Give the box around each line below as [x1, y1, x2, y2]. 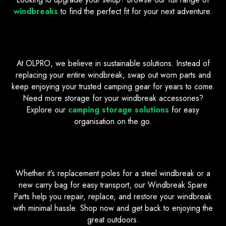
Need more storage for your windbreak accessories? [23, 92, 203, 104]
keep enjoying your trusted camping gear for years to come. [11, 81, 215, 93]
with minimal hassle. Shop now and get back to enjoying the [13, 202, 213, 214]
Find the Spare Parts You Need [21, 143, 205, 162]
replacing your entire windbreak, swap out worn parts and [15, 69, 211, 81]
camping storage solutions [68, 104, 169, 116]
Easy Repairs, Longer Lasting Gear [11, 33, 215, 52]
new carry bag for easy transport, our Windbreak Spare [19, 179, 207, 191]
